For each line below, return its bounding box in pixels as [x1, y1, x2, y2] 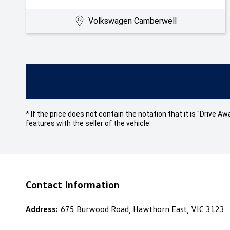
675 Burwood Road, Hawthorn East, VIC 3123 [61, 204, 224, 214]
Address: [26, 204, 58, 214]
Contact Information [26, 178, 120, 190]
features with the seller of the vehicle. [26, 119, 151, 127]
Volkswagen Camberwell [88, 16, 177, 26]
